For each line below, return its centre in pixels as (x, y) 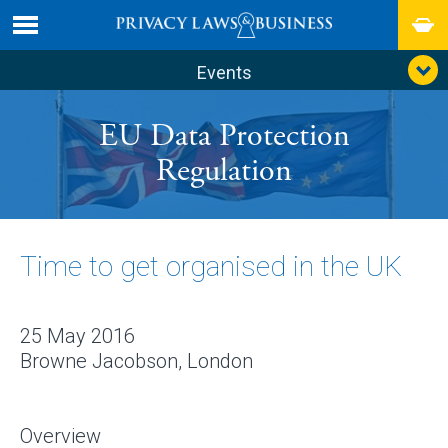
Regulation (224, 171)
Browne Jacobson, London (136, 360)
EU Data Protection (224, 136)
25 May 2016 (77, 335)
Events (224, 72)
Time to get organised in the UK (211, 266)
